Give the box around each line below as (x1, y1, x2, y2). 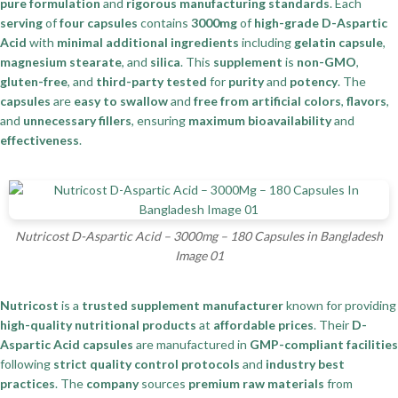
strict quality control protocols (53, 356, 240, 372)
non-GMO (297, 54, 356, 70)
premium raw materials (188, 376, 324, 392)
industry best (266, 356, 345, 372)
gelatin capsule (294, 35, 383, 51)
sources (139, 376, 188, 392)
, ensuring (131, 113, 188, 129)
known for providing (283, 298, 396, 314)
